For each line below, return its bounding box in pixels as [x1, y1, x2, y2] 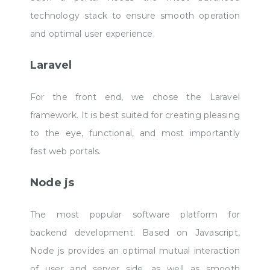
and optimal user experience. [30, 28, 155, 39]
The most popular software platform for [30, 209, 240, 220]
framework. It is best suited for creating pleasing [30, 109, 240, 121]
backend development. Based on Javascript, [30, 227, 240, 238]
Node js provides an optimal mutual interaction [30, 245, 240, 256]
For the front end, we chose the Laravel [30, 91, 240, 102]
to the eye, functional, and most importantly [30, 127, 240, 139]
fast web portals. [30, 145, 101, 157]
